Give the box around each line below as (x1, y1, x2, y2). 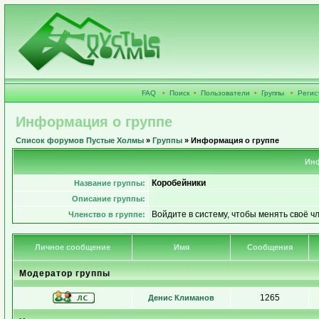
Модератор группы (19, 268, 110, 278)
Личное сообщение (35, 243, 110, 251)
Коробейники (152, 178, 206, 188)
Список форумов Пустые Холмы (16, 136, 144, 145)
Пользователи (201, 89, 250, 97)
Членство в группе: (68, 210, 145, 219)
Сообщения (246, 243, 293, 251)
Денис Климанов (148, 293, 214, 302)
